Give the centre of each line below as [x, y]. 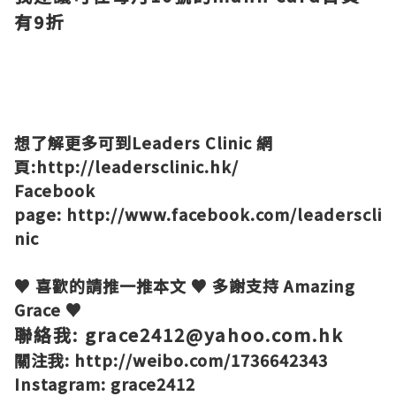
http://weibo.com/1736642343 [201, 360]
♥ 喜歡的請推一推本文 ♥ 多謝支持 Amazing [185, 286]
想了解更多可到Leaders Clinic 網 [144, 142]
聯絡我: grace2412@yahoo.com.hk [179, 335]
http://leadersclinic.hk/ [137, 166]
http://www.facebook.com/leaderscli [224, 214]
